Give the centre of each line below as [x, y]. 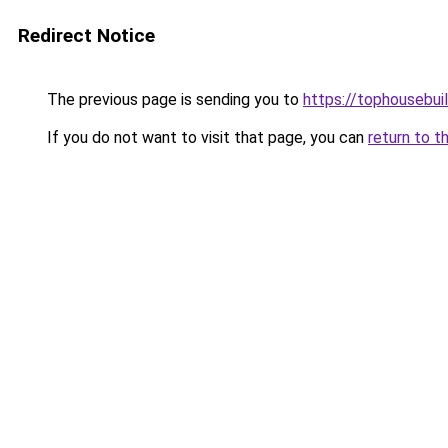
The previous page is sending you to [173, 99]
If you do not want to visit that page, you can [205, 137]
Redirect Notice [86, 35]
